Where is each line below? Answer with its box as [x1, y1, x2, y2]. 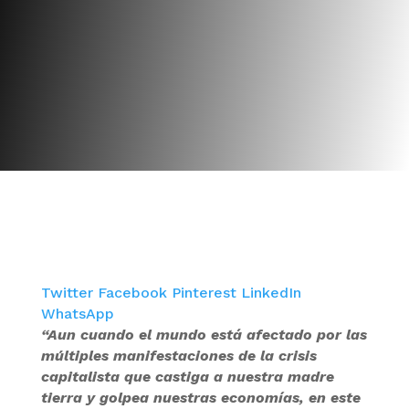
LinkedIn [240, 284, 301, 301]
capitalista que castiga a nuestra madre [40, 368, 334, 385]
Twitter [40, 284, 98, 301]
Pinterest [171, 284, 241, 301]
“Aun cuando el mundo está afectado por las [40, 326, 367, 343]
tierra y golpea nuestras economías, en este [40, 389, 361, 406]
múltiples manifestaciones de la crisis [40, 347, 317, 364]
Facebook [97, 284, 172, 301]
